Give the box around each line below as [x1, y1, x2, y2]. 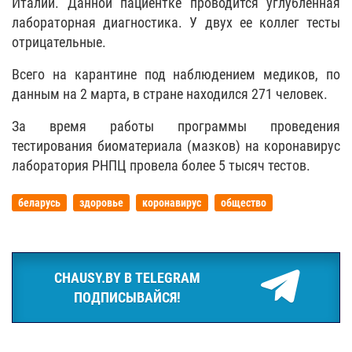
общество [220, 196, 266, 209]
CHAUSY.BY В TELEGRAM [54, 269, 200, 287]
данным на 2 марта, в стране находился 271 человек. [12, 86, 328, 103]
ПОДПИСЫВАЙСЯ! [74, 289, 181, 306]
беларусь [18, 196, 61, 209]
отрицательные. [12, 33, 106, 50]
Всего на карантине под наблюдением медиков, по [12, 66, 340, 83]
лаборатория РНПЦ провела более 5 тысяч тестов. [12, 157, 310, 174]
